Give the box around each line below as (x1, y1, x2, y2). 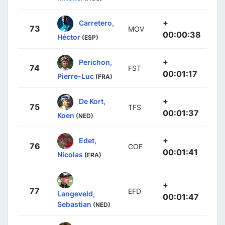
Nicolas (57, 150, 83, 159)
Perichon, (79, 57, 112, 66)
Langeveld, (57, 189, 95, 198)
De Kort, (79, 96, 105, 105)
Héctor (57, 32, 80, 41)
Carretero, (79, 18, 114, 27)
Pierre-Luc (57, 71, 94, 80)
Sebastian (57, 199, 91, 208)
